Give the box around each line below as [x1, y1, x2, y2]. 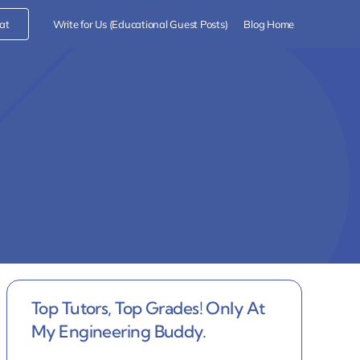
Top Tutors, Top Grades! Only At [31, 297, 265, 318]
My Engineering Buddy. [31, 321, 207, 342]
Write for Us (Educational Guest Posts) [53, 18, 228, 31]
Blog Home [243, 18, 295, 31]
